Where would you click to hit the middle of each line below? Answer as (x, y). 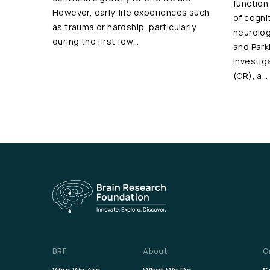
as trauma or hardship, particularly (124, 27)
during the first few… (96, 41)
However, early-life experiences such (131, 12)
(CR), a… (251, 76)
